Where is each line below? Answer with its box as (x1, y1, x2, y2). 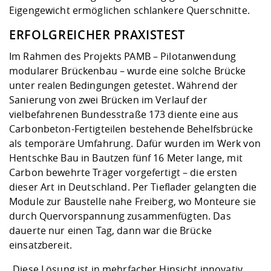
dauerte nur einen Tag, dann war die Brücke (9, 224, 212, 238)
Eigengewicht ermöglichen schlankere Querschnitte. (9, 4, 250, 18)
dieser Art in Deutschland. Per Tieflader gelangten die (9, 180, 257, 194)
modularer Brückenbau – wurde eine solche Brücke (9, 64, 246, 78)
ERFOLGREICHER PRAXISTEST (9, 27, 185, 44)
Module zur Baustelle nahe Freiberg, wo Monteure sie (9, 195, 256, 209)
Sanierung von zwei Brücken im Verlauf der (9, 93, 207, 107)
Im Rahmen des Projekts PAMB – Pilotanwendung (9, 50, 237, 64)
